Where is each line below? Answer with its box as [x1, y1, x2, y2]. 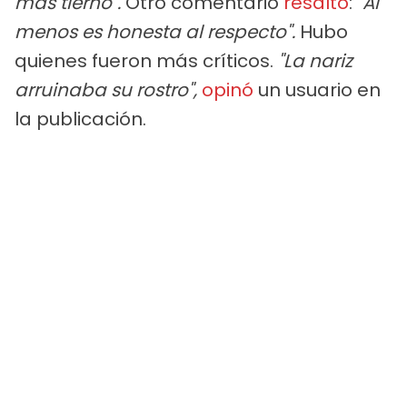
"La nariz [273, 48, 352, 74]
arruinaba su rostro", [15, 77, 202, 104]
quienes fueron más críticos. [15, 48, 273, 74]
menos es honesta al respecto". [15, 19, 300, 45]
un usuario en [253, 77, 381, 104]
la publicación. [15, 106, 146, 133]
